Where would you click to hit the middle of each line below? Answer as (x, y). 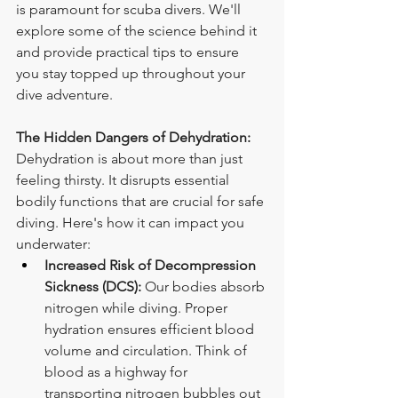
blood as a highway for (118, 371)
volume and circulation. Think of (147, 350)
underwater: (53, 243)
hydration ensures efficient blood (151, 329)
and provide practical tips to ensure (129, 52)
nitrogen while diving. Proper (138, 307)
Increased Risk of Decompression (152, 265)
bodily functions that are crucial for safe (142, 201)
